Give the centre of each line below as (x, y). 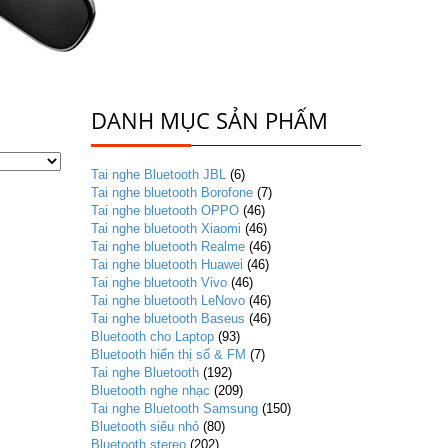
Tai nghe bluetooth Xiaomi (166, 228)
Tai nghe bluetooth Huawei (167, 264)
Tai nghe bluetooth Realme (168, 246)
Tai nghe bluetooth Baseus (168, 318)
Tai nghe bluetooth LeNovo (168, 300)
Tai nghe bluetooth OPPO (165, 210)
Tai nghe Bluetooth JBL (158, 174)
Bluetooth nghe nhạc (150, 390)
